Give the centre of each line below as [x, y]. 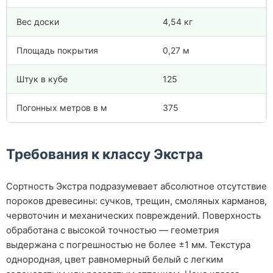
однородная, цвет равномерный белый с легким [115, 259]
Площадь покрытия [57, 50]
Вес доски [38, 21]
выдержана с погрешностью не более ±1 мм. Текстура [128, 244]
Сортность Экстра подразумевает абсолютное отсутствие [136, 186]
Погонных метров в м [62, 107]
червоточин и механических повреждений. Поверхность [133, 215]
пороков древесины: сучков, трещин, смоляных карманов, [136, 200]
